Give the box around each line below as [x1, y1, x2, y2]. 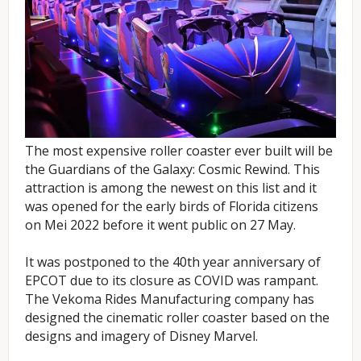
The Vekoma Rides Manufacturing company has [25, 289, 314, 308]
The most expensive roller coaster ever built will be [25, 141, 333, 160]
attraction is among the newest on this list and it [25, 178, 317, 197]
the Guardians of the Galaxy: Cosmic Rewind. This [25, 160, 320, 178]
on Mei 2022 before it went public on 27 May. [25, 215, 296, 234]
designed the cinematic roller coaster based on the [25, 308, 330, 326]
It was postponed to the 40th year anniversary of [25, 252, 321, 271]
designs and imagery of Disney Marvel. [25, 326, 258, 345]
